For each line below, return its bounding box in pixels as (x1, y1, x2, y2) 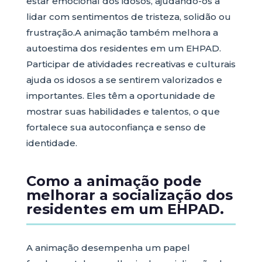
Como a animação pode (26, 173, 202, 189)
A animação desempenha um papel (26, 242, 190, 253)
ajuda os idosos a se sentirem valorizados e (26, 74, 222, 85)
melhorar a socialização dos (26, 187, 233, 204)
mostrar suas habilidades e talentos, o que (26, 106, 220, 117)
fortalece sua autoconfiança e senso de (26, 122, 206, 133)
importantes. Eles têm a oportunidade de (26, 90, 215, 101)
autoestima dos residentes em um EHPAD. (26, 43, 221, 54)
